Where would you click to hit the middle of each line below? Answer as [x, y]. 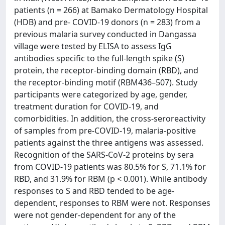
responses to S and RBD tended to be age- [94, 191]
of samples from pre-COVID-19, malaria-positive [105, 131]
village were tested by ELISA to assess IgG [93, 46]
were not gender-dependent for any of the [95, 215]
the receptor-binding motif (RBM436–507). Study [106, 82]
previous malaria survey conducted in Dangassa [105, 34]
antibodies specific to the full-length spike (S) [99, 58]
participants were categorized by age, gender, [101, 94]
